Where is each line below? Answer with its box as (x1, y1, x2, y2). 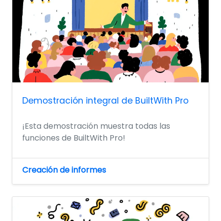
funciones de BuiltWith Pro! (22, 132, 125, 144)
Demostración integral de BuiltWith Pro (22, 95, 188, 107)
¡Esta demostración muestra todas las (22, 120, 170, 132)
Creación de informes (22, 164, 106, 176)
